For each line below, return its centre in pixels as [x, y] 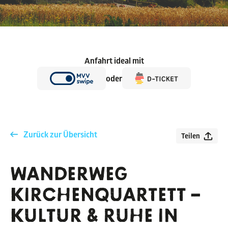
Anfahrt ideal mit [114, 61]
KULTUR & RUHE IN [94, 216]
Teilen [191, 135]
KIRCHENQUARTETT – [105, 195]
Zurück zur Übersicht [60, 134]
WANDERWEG [69, 174]
